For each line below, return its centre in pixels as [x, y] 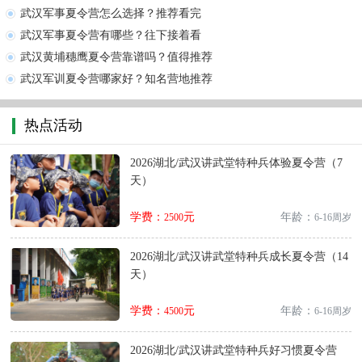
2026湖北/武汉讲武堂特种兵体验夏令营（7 [236, 163]
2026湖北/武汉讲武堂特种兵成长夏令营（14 [239, 257]
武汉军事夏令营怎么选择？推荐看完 [111, 14]
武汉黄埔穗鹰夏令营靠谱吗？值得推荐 [116, 57]
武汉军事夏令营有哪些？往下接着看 [111, 36]
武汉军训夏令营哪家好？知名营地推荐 [116, 79]
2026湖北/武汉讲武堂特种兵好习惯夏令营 [233, 351]
